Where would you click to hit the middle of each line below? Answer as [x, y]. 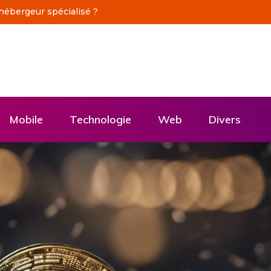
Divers [225, 119]
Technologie [100, 119]
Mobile [26, 119]
